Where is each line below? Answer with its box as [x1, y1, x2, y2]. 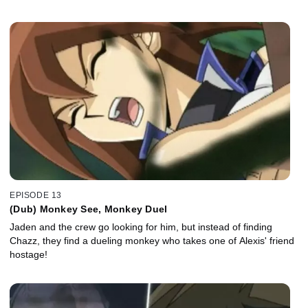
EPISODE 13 [10, 190, 62, 200]
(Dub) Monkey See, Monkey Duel [10, 203, 168, 214]
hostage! [10, 248, 47, 260]
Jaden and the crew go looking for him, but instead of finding [10, 221, 272, 232]
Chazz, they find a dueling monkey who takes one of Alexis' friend [10, 234, 294, 246]
